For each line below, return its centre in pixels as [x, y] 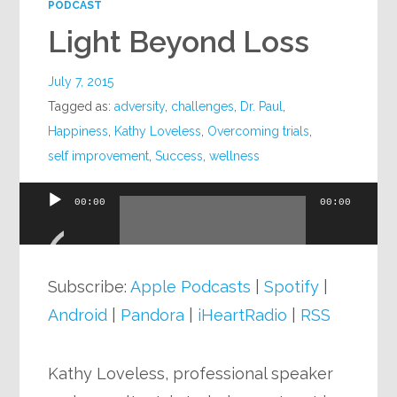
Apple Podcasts [191, 286]
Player [43, 259]
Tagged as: [82, 106]
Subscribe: [90, 286]
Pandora [153, 315]
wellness [235, 156]
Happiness [78, 131]
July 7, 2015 [81, 81]
